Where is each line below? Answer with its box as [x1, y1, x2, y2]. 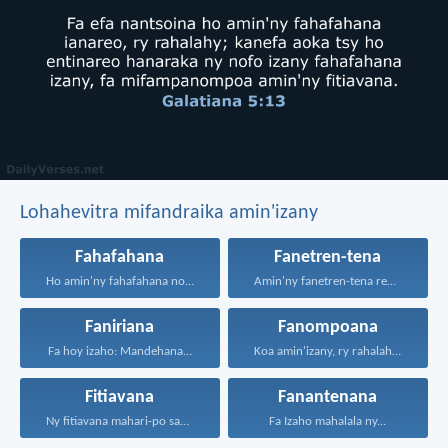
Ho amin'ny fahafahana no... [45, 274, 194, 288]
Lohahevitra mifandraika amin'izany [20, 202, 318, 223]
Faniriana [85, 318, 155, 336]
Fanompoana [277, 318, 378, 336]
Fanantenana [278, 388, 378, 406]
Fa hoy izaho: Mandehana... [47, 344, 192, 358]
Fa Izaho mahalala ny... [269, 414, 387, 428]
